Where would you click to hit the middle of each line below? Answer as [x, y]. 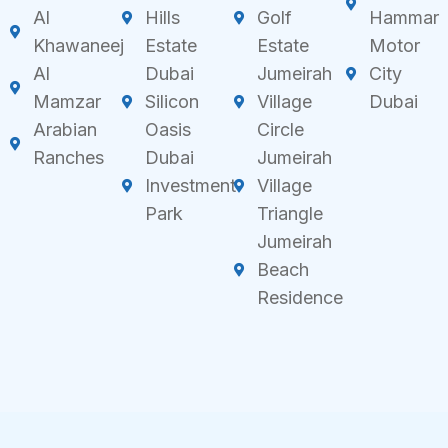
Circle [280, 129]
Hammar [403, 17]
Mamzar [66, 101]
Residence [299, 297]
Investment [190, 185]
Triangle [289, 213]
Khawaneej [78, 45]
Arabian [64, 129]
